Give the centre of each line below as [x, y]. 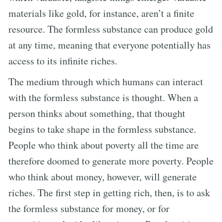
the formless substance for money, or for [89, 208]
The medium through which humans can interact [106, 81]
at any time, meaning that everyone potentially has [110, 45]
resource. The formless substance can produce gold [111, 29]
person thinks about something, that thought [97, 113]
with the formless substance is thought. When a [103, 97]
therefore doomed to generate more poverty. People [111, 161]
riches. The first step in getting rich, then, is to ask [109, 192]
